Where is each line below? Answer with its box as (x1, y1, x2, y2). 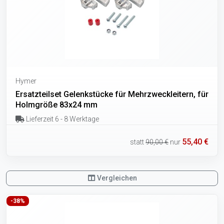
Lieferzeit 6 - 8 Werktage (24, 115, 99, 123)
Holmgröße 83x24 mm (15, 100, 97, 110)
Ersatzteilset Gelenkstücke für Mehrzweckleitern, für (15, 89, 208, 99)
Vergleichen (95, 173, 137, 182)
